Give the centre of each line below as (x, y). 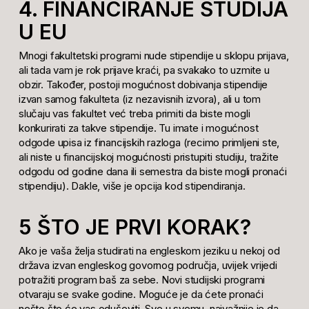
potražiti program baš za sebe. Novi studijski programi (142, 279)
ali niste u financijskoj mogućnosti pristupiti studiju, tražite (148, 157)
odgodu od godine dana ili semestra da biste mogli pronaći (152, 172)
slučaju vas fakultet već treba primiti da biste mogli (134, 114)
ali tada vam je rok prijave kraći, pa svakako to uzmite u (144, 70)
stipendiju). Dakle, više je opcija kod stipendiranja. (132, 186)
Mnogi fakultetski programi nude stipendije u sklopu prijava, (153, 56)
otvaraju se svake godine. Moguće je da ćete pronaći (141, 294)
